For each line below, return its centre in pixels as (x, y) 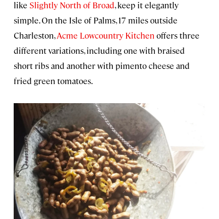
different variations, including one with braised (99, 50)
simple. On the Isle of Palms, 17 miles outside (96, 20)
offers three (177, 35)
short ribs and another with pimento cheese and (102, 65)
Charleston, (35, 35)
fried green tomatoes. (53, 80)
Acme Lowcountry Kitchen (106, 35)
